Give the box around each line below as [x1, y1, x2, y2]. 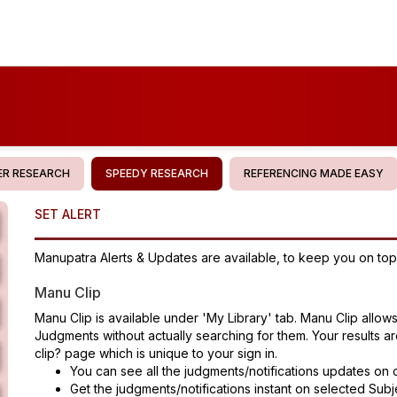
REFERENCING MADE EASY [244, 167, 384, 180]
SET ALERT [35, 206, 101, 222]
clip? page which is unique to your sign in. [35, 346, 277, 361]
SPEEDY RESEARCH [105, 167, 208, 180]
